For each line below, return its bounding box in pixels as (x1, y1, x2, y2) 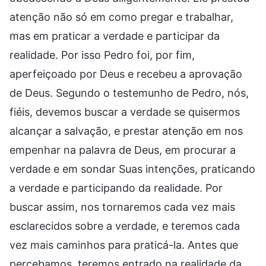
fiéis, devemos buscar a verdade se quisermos (9, 105, 240, 118)
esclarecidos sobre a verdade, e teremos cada (9, 219, 240, 232)
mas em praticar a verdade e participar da (9, 29, 220, 42)
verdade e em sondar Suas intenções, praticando (9, 162, 255, 175)
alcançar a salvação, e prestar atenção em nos (9, 124, 243, 137)
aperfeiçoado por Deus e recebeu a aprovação (9, 67, 242, 80)
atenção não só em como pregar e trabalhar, (9, 10, 233, 23)
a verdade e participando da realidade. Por (9, 181, 223, 194)
